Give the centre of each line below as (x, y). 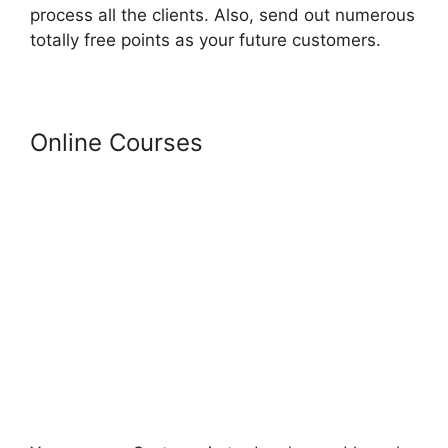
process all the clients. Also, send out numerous (222, 15)
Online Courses (116, 143)
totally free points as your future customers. (205, 40)
